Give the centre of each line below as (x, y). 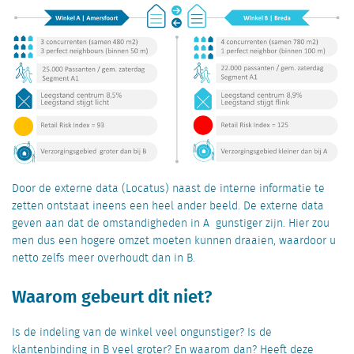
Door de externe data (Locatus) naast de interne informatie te (168, 189)
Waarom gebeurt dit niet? (112, 296)
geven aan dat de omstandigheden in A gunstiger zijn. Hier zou (171, 224)
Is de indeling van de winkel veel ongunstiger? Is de (142, 333)
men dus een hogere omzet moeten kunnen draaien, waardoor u (174, 241)
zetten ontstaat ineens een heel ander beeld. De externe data (168, 207)
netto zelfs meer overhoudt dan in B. (104, 259)
